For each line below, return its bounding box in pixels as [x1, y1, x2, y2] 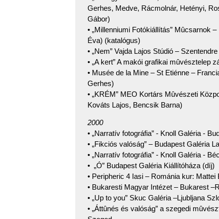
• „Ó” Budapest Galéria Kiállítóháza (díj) [88, 161, 215, 170]
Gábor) [88, 14, 110, 23]
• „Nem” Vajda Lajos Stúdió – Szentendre [88, 46, 218, 55]
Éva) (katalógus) [88, 36, 140, 44]
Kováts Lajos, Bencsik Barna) [88, 100, 182, 109]
